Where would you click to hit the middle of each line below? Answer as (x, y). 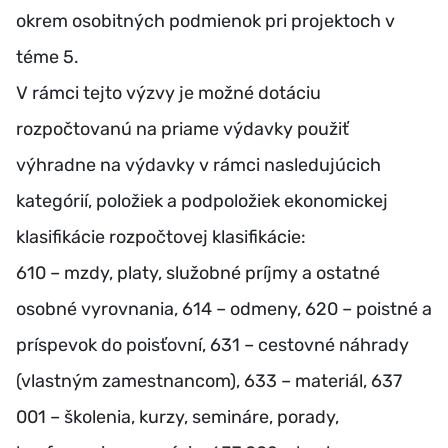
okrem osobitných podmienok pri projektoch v (205, 20)
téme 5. (47, 56)
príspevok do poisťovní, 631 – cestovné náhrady (212, 344)
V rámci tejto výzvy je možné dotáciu (168, 92)
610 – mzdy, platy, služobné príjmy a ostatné (198, 272)
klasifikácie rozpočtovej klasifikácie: (161, 236)
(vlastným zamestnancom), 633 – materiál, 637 (209, 380)
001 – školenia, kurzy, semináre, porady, (177, 416)
